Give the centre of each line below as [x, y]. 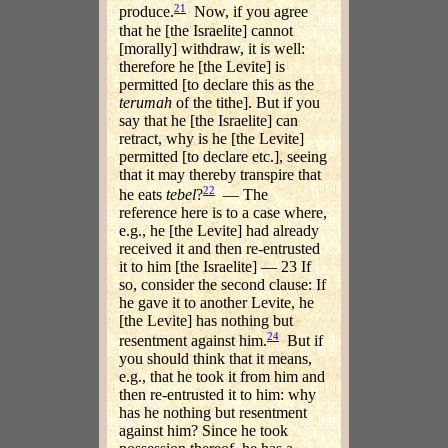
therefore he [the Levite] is [202, 66]
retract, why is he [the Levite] [211, 138]
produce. [146, 12]
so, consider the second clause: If [222, 285]
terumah [145, 102]
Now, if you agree [247, 12]
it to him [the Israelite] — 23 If [215, 267]
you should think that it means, [215, 359]
